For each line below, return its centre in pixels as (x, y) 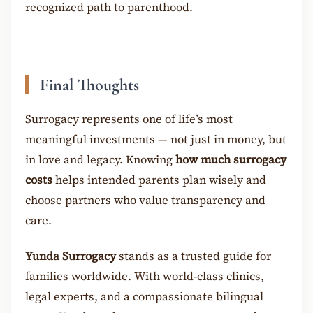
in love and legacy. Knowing (100, 160)
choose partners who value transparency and (145, 201)
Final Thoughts (89, 85)
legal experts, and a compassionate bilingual (144, 296)
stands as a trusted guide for (195, 256)
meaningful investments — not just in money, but (156, 140)
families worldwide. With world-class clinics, (145, 276)
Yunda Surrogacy (71, 256)
